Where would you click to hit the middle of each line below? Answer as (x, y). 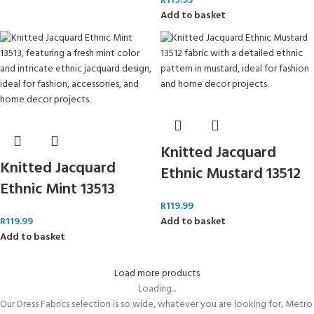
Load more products (157, 274)
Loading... (157, 289)
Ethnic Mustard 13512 (231, 174)
